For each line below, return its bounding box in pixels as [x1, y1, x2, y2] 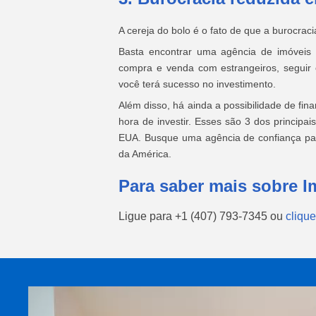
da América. [119, 148, 171, 159]
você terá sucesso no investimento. [119, 78, 276, 90]
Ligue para [119, 210, 175, 222]
